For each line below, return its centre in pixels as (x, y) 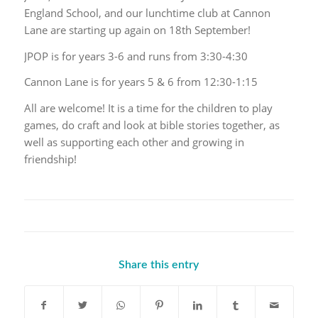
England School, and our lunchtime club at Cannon (147, 12)
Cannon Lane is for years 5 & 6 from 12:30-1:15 (141, 82)
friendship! (50, 159)
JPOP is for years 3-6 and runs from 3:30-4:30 (136, 56)
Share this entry (159, 264)
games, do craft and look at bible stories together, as (152, 125)
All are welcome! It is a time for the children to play (148, 108)
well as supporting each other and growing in (134, 142)
